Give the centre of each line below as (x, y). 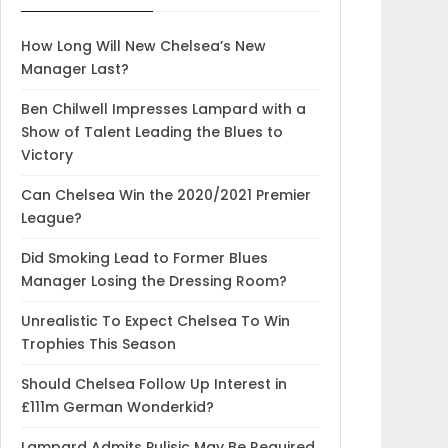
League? (51, 217)
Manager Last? (74, 68)
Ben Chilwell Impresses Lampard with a (163, 108)
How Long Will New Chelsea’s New (143, 45)
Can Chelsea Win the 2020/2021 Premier (165, 194)
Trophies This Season (98, 343)
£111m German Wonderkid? (117, 406)
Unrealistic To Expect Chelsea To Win (155, 320)
